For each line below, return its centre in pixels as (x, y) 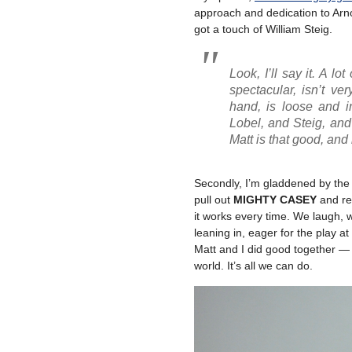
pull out (214, 200)
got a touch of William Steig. (263, 29)
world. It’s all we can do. (253, 266)
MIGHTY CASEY (275, 200)
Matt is (249, 139)
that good (295, 139)
